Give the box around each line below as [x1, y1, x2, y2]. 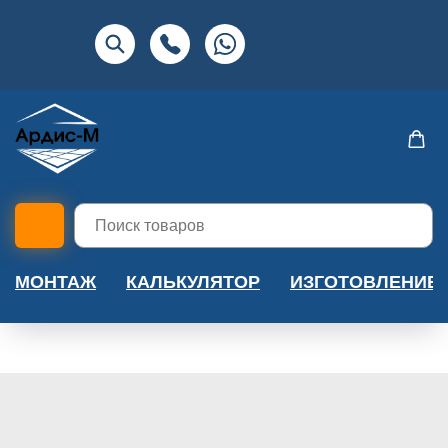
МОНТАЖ [15, 272, 96, 293]
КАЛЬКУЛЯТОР [126, 272, 260, 293]
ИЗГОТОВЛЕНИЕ [290, 272, 439, 293]
